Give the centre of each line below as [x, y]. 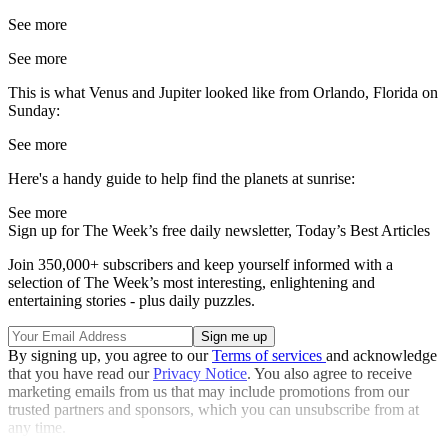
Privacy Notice [200, 374]
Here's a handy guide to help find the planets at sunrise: [181, 179]
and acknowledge [381, 356]
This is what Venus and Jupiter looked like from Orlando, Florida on [223, 93]
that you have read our [80, 374]
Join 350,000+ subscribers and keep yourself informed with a [200, 265]
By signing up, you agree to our [110, 356]
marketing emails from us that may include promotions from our [208, 392]
